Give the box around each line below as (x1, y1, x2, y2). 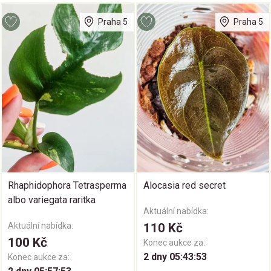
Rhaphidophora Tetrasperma (8, 180, 126, 192)
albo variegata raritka (8, 194, 96, 206)
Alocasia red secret (143, 180, 226, 192)
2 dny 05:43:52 (143, 251, 207, 263)
